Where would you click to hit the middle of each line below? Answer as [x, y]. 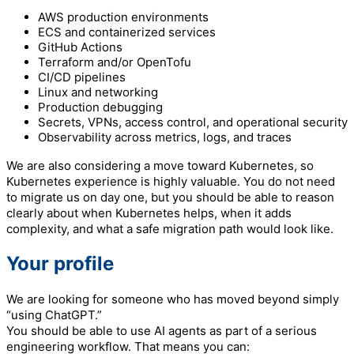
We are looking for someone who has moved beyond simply [173, 299]
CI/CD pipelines [82, 77]
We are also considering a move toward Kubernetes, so [160, 166]
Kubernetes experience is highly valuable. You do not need [171, 182]
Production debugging [100, 107]
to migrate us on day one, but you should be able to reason [170, 198]
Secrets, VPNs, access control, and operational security [193, 122]
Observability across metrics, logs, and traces [165, 137]
